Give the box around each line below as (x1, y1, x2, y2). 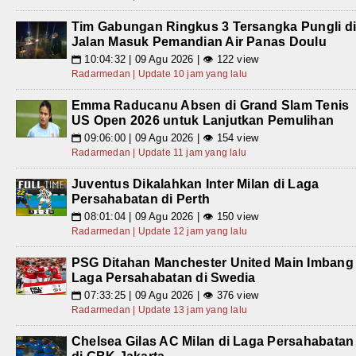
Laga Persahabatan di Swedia (72, 270, 256, 284)
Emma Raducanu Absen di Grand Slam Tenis (72, 98, 350, 112)
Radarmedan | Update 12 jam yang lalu (72, 225, 248, 237)
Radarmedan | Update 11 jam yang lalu (72, 146, 247, 158)
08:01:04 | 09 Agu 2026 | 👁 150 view (81, 210, 259, 222)
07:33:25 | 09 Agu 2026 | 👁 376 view (81, 288, 259, 301)
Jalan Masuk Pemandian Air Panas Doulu (72, 34, 327, 48)
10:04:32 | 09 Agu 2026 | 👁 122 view (81, 52, 259, 65)
